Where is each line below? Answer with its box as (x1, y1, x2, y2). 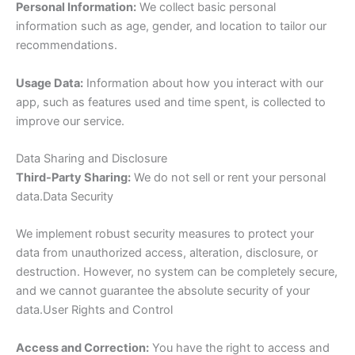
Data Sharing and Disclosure (16, 151, 167, 166)
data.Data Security (16, 189, 113, 204)
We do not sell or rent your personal (131, 170, 326, 185)
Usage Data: (16, 75, 83, 90)
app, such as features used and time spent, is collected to (16, 94, 326, 109)
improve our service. (16, 113, 124, 128)
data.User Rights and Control (16, 303, 173, 318)
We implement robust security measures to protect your (16, 227, 314, 242)
